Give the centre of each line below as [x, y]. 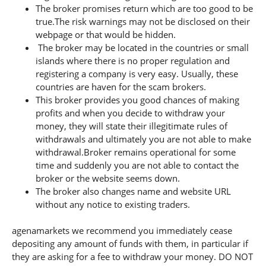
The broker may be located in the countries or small [142, 48]
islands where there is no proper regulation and [133, 61]
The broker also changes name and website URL [133, 191]
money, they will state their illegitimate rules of [132, 126]
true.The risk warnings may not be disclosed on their [143, 22]
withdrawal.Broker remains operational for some [136, 152]
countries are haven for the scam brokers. [121, 87]
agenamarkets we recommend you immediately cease [122, 231]
